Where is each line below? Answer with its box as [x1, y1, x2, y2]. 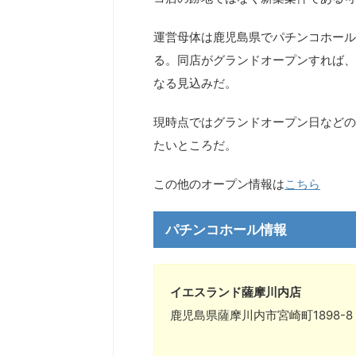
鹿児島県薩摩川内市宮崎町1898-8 [170, 307, 353, 323]
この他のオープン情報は [153, 176, 284, 192]
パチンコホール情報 [165, 221, 287, 238]
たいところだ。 [153, 137, 237, 153]
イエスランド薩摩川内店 [170, 284, 301, 300]
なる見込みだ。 [153, 75, 237, 91]
